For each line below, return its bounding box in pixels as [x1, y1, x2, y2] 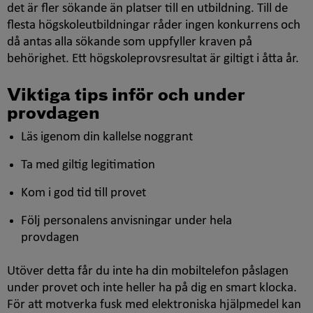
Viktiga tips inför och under [7, 87, 245, 105]
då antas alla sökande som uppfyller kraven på [7, 36, 252, 50]
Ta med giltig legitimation [21, 159, 155, 173]
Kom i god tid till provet [21, 187, 146, 201]
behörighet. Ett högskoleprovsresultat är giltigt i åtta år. [7, 52, 299, 66]
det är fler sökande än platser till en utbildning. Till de [7, 2, 288, 16]
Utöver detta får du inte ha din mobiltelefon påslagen [7, 265, 289, 279]
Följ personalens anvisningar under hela [21, 214, 232, 228]
